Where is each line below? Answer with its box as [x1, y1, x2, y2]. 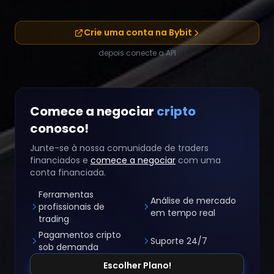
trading [39, 213, 69, 225]
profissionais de [39, 201, 105, 213]
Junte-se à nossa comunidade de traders [30, 142, 209, 154]
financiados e [30, 154, 88, 166]
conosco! [30, 120, 89, 137]
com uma [178, 154, 221, 166]
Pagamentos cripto [39, 229, 121, 241]
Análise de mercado [150, 194, 236, 207]
